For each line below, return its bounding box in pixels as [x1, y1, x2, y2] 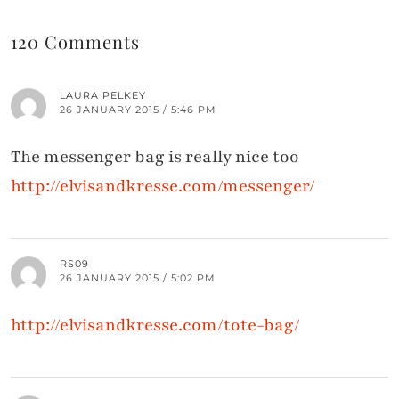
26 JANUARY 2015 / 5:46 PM [60, 103, 216, 117]
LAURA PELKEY [60, 89, 146, 102]
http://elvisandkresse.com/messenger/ [11, 175, 315, 199]
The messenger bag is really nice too [11, 145, 299, 169]
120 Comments [11, 29, 140, 54]
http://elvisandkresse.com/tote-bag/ [11, 313, 300, 338]
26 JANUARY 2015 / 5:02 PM [60, 272, 216, 285]
